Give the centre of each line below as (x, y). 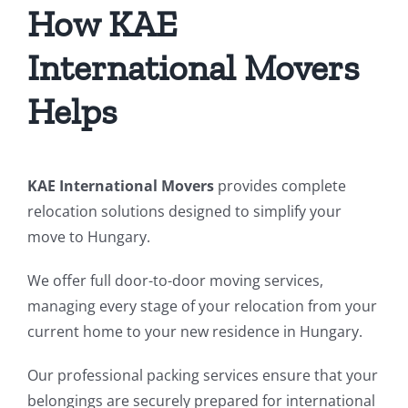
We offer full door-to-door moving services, (175, 280)
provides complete (280, 186)
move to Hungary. (89, 237)
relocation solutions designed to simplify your (184, 211)
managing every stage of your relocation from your (202, 306)
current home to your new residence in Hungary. (195, 331)
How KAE (102, 24)
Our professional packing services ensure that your (203, 375)
